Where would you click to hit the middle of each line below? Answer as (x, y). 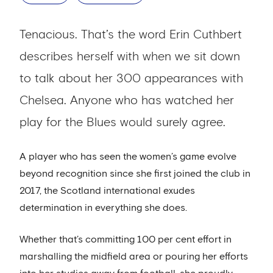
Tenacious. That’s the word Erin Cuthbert (131, 35)
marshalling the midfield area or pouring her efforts (134, 257)
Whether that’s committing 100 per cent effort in (126, 239)
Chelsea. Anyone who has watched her (127, 101)
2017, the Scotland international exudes (107, 191)
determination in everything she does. (103, 208)
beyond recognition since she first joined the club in (135, 174)
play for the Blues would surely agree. (122, 122)
